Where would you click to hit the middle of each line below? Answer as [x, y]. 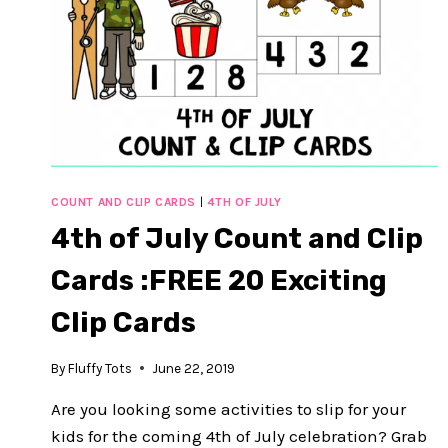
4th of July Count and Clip [237, 239]
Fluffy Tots [100, 368]
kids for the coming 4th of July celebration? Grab [239, 435]
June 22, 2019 [194, 368]
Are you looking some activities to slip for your [228, 408]
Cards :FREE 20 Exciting [219, 281]
